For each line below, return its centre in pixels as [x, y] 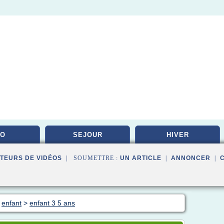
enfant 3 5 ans [52, 203]
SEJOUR [87, 135]
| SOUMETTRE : [91, 158]
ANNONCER [191, 158]
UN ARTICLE [141, 158]
